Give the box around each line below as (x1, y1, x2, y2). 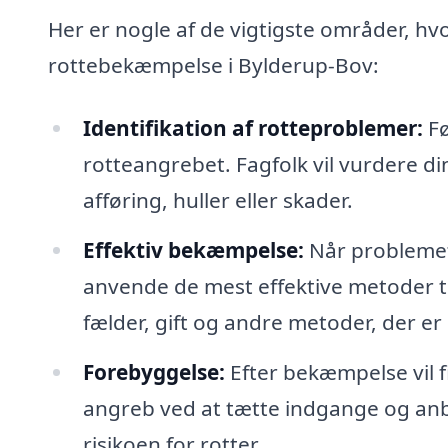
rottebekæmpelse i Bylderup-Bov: (48, 50, 379, 79)
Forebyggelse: (82, 357, 225, 386)
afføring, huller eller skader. (82, 186, 353, 215)
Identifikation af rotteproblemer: (82, 114, 423, 143)
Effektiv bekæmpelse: (82, 236, 304, 265)
